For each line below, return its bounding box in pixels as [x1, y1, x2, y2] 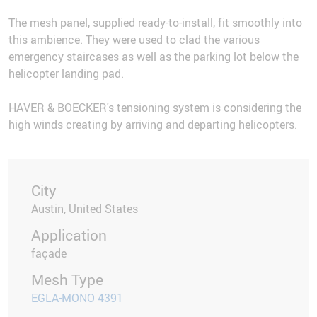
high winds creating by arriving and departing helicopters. [8, 117, 297, 133]
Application [31, 225, 107, 246]
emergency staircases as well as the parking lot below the [8, 49, 299, 65]
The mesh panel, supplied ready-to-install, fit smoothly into [8, 15, 302, 31]
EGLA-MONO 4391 [31, 290, 123, 306]
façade [31, 246, 67, 262]
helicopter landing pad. [8, 66, 124, 82]
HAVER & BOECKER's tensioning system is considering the [8, 100, 301, 116]
